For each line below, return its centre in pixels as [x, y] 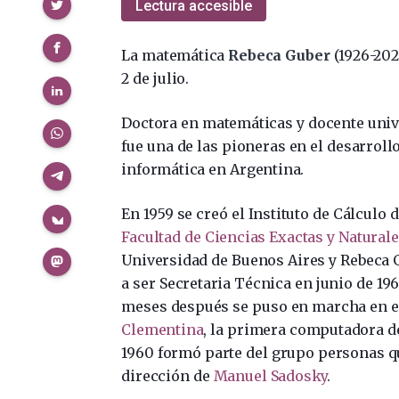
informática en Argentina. [213, 169]
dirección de [167, 375]
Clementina [163, 329]
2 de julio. [155, 78]
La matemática [175, 55]
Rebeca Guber [279, 55]
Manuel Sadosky [270, 375]
